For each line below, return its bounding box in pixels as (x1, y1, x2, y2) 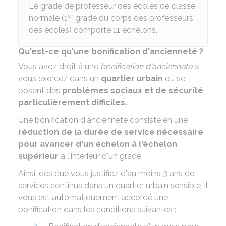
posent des (18, 86, 62, 95)
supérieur (18, 151, 61, 161)
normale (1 (29, 13, 68, 23)
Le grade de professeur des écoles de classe (29, 1, 195, 11)
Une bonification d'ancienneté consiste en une (18, 115, 188, 125)
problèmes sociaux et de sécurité (62, 86, 203, 95)
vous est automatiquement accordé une (18, 193, 168, 202)
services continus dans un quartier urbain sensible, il (18, 181, 208, 190)
